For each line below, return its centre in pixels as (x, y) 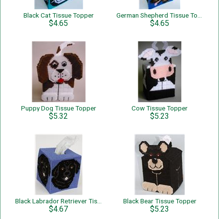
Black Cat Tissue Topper (58, 15)
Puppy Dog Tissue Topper (58, 108)
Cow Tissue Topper (160, 108)
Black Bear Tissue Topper (160, 201)
